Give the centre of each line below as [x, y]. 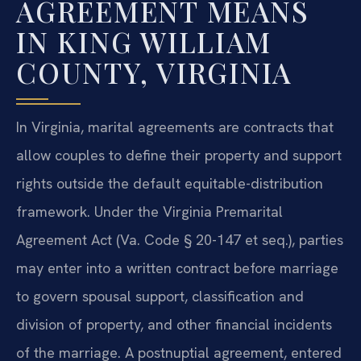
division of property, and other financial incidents [174, 325]
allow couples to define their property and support [179, 156]
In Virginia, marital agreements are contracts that [175, 127]
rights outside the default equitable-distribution [170, 184]
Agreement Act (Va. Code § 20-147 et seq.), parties [180, 240]
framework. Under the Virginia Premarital [149, 212]
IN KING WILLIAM [144, 42]
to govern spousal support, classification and [160, 297]
